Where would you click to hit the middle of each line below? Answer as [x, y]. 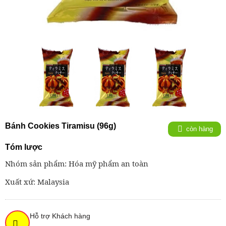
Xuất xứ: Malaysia [37, 182]
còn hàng [199, 129]
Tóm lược [24, 147]
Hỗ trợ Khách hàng [60, 216]
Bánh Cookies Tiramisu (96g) [61, 126]
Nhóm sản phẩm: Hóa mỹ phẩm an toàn [77, 164]
